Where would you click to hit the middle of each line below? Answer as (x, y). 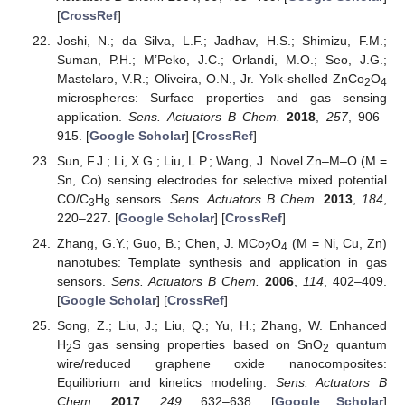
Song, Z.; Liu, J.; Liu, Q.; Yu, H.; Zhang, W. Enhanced (221, 326)
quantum (358, 345)
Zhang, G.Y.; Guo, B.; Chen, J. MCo (161, 243)
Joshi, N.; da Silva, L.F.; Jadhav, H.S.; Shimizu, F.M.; (221, 40)
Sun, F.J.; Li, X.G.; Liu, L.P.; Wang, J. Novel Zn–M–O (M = (221, 160)
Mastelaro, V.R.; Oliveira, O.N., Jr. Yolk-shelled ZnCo (210, 78)
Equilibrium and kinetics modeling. (166, 383)
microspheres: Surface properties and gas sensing (221, 97)
